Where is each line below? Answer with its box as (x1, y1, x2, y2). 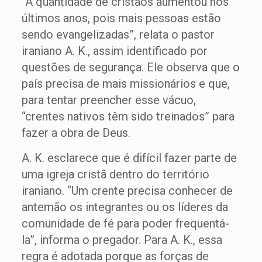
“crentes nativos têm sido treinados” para (21, 109, 235, 123)
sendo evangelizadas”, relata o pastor (21, 27, 215, 42)
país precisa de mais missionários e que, (21, 77, 230, 91)
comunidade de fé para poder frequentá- (21, 216, 229, 230)
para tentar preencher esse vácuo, (21, 93, 196, 107)
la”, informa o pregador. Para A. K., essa (21, 233, 222, 247)
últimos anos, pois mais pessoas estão (21, 11, 221, 25)
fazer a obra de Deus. (21, 126, 130, 140)
